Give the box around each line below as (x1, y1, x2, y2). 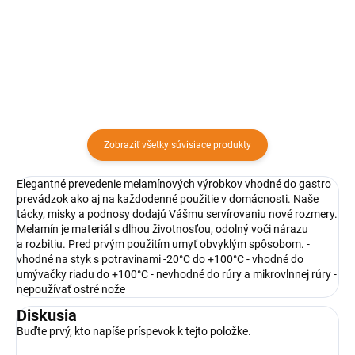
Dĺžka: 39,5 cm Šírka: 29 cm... (27, 30, 152, 42)
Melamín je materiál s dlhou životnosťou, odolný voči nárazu (17, 222, 308, 235)
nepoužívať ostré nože (17, 282, 125, 296)
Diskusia (17, 305, 77, 325)
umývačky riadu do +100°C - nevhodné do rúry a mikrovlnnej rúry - (17, 267, 337, 281)
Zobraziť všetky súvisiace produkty (104, 139, 251, 151)
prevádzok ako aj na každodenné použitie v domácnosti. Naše (17, 192, 319, 205)
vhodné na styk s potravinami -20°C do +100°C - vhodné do (17, 252, 303, 265)
